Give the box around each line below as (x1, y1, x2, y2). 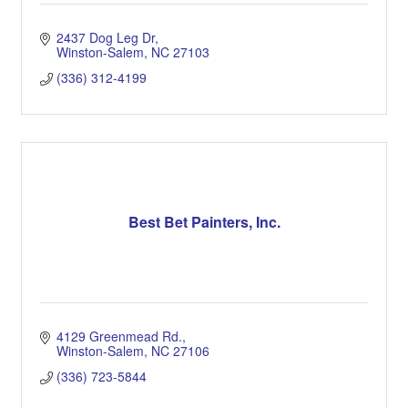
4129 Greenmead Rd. (56, 326, 182, 345)
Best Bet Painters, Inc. (127, 211, 280, 233)
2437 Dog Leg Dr (56, 27, 155, 46)
